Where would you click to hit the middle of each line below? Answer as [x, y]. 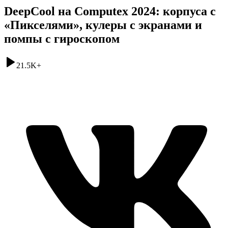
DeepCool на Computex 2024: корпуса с [110, 11]
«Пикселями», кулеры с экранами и [103, 25]
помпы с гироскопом [62, 38]
